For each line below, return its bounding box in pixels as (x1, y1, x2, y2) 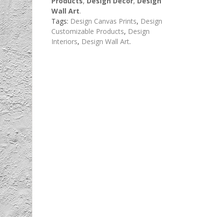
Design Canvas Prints (70, 16, 137, 26)
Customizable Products (51, 26, 124, 36)
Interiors (51, 36, 77, 46)
